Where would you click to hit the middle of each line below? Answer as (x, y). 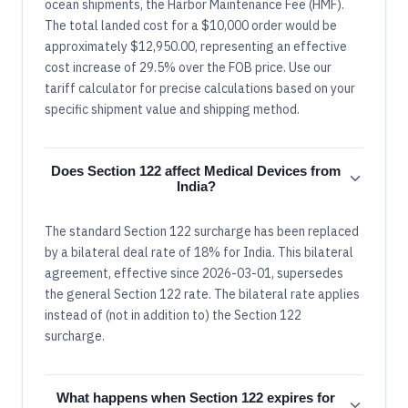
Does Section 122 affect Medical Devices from (196, 171)
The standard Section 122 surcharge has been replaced (202, 232)
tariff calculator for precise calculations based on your (200, 89)
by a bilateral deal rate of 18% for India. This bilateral (199, 253)
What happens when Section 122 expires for (196, 398)
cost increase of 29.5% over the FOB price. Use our (188, 68)
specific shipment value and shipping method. (172, 110)
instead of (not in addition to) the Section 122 (173, 316)
